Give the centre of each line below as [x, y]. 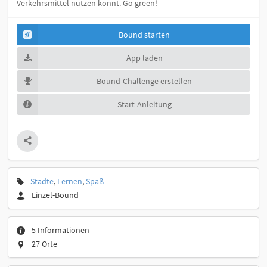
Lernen [70, 181]
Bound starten [144, 35]
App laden [144, 58]
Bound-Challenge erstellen [144, 81]
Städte [42, 181]
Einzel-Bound [55, 195]
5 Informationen [60, 230]
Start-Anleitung [144, 104]
